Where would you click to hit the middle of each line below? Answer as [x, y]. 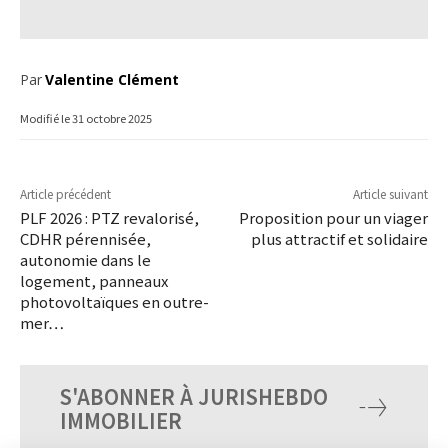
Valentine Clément [112, 79]
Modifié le [45, 117]
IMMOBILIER [121, 421]
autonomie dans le [85, 260]
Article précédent [65, 194]
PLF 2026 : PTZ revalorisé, [109, 218]
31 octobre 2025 [112, 117]
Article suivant [390, 194]
